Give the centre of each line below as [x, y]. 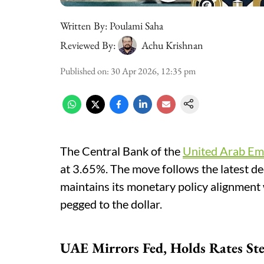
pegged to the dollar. [111, 204]
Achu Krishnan [172, 45]
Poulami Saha [136, 26]
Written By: [84, 26]
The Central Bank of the [121, 151]
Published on [83, 71]
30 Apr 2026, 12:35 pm [153, 71]
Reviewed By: [88, 45]
